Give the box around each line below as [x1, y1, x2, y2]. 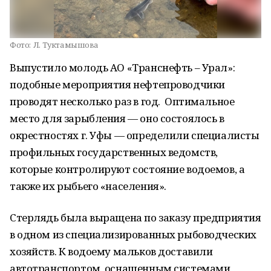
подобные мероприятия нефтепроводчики [10, 77, 225, 91]
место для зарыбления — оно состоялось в [10, 111, 224, 125]
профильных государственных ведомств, [10, 145, 218, 159]
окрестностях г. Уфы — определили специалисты [10, 128, 260, 142]
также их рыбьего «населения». [10, 179, 166, 193]
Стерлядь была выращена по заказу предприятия [10, 211, 261, 224]
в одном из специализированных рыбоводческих [10, 227, 256, 241]
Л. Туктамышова [33, 39, 99, 50]
